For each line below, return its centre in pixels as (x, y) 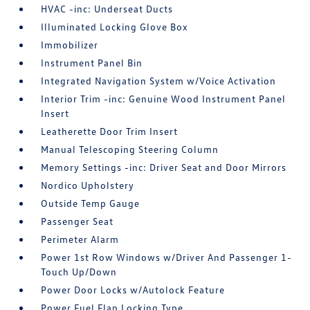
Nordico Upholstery (88, 185)
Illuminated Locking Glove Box (115, 27)
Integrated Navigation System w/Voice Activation (159, 81)
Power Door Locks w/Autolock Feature (133, 290)
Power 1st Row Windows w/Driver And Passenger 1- (167, 257)
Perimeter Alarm (80, 239)
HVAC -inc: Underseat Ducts (107, 9)
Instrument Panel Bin (92, 63)
